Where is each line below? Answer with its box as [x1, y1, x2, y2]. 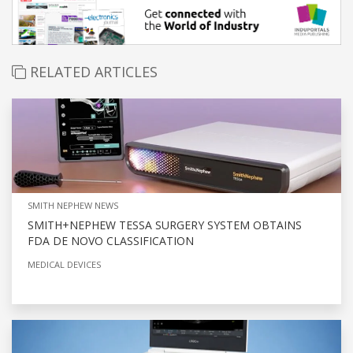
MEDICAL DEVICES [28, 258, 101, 270]
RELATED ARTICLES [26, 61, 158, 81]
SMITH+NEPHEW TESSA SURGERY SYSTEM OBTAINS [28, 217, 302, 232]
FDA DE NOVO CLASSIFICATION [28, 232, 194, 248]
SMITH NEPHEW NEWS [28, 199, 118, 211]
